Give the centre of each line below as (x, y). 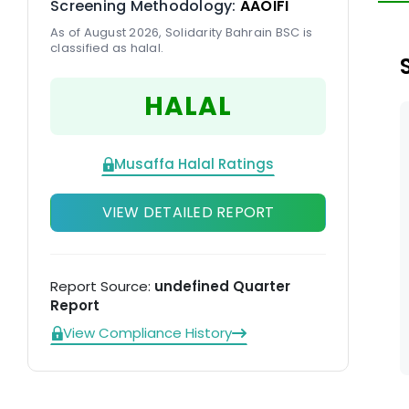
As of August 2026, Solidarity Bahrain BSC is (181, 32)
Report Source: (102, 286)
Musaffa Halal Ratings (194, 163)
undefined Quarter (222, 286)
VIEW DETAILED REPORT (188, 212)
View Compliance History (147, 333)
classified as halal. (107, 48)
